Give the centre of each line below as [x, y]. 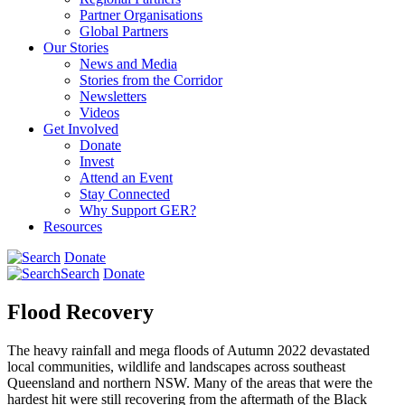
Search [80, 273]
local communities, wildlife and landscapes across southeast [176, 366]
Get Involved [81, 128]
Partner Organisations [141, 14]
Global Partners [124, 31]
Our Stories [76, 47]
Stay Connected [125, 193]
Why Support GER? [138, 210]
